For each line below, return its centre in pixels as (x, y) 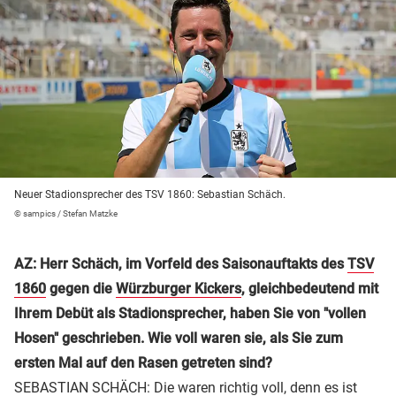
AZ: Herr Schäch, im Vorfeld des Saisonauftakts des (181, 263)
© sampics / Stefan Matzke (66, 213)
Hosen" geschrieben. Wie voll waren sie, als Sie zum (179, 338)
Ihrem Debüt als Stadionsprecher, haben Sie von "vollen (190, 313)
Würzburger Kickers (179, 288)
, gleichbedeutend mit (310, 288)
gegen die (81, 288)
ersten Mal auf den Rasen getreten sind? (143, 362)
